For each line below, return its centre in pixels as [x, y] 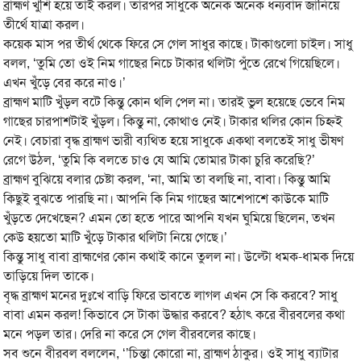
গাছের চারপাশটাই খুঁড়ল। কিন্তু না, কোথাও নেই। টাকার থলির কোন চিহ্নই [173, 121]
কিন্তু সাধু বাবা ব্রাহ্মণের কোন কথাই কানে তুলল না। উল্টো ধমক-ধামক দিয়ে [179, 257]
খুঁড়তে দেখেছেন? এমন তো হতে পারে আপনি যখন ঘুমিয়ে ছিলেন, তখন [170, 218]
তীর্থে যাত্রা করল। [44, 25]
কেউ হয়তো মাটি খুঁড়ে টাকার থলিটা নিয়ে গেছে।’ [116, 237]
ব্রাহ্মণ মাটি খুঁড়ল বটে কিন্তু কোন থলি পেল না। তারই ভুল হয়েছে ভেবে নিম [174, 102]
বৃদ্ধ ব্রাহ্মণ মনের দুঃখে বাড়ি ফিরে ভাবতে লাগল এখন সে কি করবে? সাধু [171, 295]
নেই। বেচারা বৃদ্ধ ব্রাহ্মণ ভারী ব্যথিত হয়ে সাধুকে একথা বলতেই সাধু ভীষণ [174, 141]
